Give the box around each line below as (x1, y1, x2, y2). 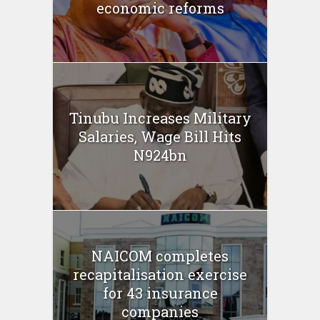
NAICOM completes (91, 246, 229, 266)
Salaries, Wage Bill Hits (79, 126, 241, 146)
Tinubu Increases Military (69, 108, 251, 127)
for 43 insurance (102, 284, 218, 303)
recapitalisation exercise (73, 265, 247, 284)
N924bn (133, 145, 187, 164)
